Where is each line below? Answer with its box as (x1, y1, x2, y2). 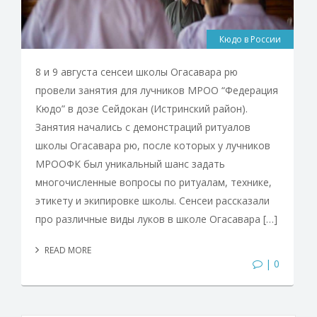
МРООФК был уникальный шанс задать (35, 157, 225, 171)
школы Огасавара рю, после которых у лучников (35, 139, 270, 153)
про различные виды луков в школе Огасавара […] (35, 212, 277, 226)
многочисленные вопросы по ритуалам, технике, (35, 175, 272, 190)
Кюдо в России (219, 33, 281, 46)
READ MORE (42, 244, 91, 257)
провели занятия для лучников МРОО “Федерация (35, 83, 278, 98)
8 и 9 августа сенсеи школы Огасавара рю (35, 65, 238, 79)
